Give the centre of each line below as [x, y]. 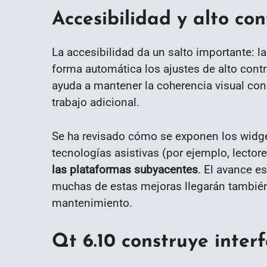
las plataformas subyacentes [125, 169]
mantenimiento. [92, 203]
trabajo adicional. [96, 103]
